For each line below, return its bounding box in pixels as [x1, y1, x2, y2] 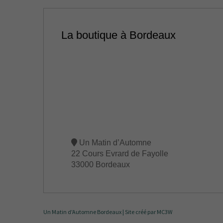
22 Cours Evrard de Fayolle [71, 149, 168, 158]
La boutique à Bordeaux [61, 29, 176, 41]
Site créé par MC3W [125, 208, 172, 216]
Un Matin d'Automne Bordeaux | [43, 208, 125, 216]
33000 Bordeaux [71, 160, 130, 169]
